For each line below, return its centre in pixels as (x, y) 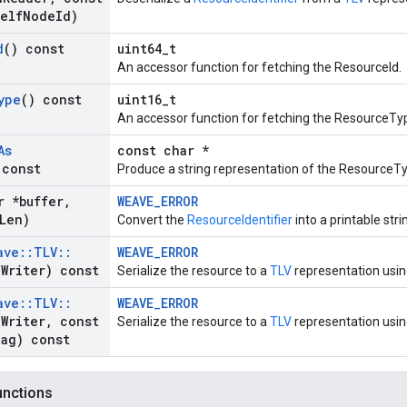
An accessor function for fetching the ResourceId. (259, 68)
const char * (163, 151)
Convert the (152, 220)
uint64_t (147, 49)
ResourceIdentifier (240, 220)
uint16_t (147, 100)
